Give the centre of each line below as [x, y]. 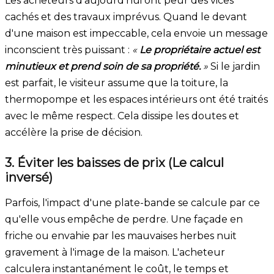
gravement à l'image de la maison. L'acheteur [115, 252]
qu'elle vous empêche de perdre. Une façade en [124, 219]
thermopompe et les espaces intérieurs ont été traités [136, 99]
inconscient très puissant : [68, 50]
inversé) [29, 177]
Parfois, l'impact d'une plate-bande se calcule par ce [132, 202]
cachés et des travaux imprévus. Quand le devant [126, 17]
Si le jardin [234, 66]
